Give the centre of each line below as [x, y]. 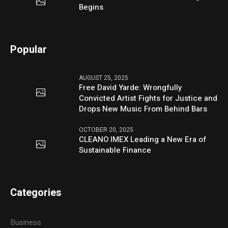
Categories [36, 193]
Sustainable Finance [115, 150]
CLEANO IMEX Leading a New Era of [143, 139]
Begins [91, 7]
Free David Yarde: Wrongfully [131, 87]
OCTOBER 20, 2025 [106, 130]
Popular [29, 49]
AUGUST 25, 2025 [104, 78]
